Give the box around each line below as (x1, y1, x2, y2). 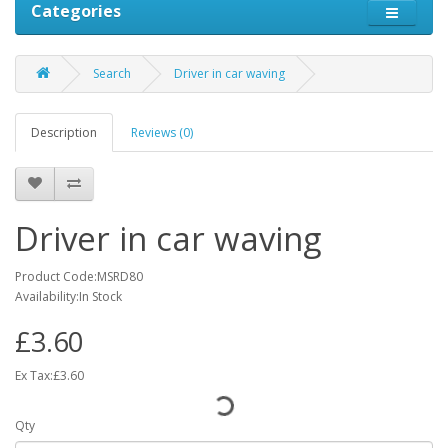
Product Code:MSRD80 (15, 267, 143, 285)
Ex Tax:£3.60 (15, 366, 84, 384)
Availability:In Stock (15, 287, 122, 305)
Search (93, 64, 131, 82)
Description (31, 123, 97, 141)
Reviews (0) (131, 123, 193, 141)
